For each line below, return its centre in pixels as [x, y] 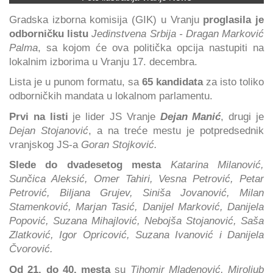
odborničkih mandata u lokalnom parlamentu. [111, 96]
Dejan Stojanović [49, 130]
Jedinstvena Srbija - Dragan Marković [178, 33]
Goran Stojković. [119, 144]
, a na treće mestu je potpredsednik [176, 130]
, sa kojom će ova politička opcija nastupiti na [151, 47]
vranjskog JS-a [45, 144]
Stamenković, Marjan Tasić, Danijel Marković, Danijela [136, 207]
